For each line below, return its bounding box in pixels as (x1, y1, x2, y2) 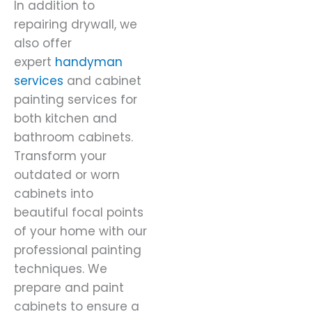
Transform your (14, 148, 107, 165)
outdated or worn (14, 166, 120, 184)
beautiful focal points (14, 204, 143, 221)
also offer (14, 35, 72, 52)
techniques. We (14, 260, 107, 278)
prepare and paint (14, 279, 124, 297)
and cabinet (63, 72, 141, 90)
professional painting (14, 242, 141, 259)
